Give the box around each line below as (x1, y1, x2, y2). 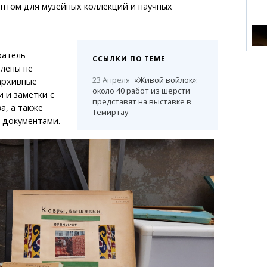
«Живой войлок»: (134, 74, 198, 86)
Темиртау (92, 107, 129, 118)
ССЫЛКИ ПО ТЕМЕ (92, 54, 166, 64)
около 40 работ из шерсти (92, 85, 191, 97)
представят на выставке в (92, 96, 192, 107)
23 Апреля (92, 74, 131, 86)
